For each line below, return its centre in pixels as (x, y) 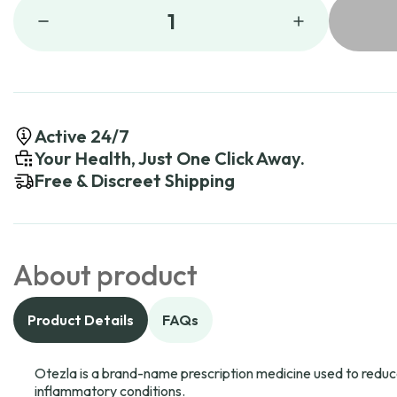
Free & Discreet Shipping (135, 180)
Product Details (81, 320)
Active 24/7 (82, 136)
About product (105, 275)
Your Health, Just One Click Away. (170, 158)
